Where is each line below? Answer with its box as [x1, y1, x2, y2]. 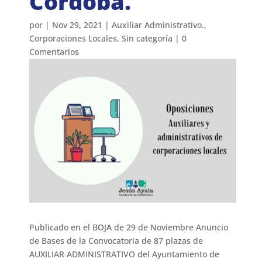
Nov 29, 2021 [52, 19, 103, 30]
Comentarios [29, 46, 80, 57]
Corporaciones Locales [29, 32, 118, 44]
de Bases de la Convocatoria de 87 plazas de [29, 235, 204, 247]
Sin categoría [122, 32, 173, 44]
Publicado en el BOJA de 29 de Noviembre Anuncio [29, 222, 229, 233]
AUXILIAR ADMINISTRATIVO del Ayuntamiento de [29, 249, 220, 260]
